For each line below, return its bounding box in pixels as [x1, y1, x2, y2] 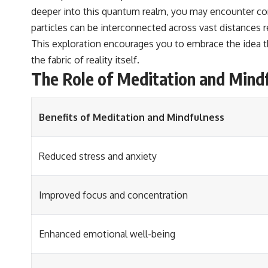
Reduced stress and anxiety [39, 150, 157, 163]
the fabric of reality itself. [31, 53, 139, 66]
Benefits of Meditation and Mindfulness [39, 111, 224, 124]
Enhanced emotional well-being [39, 228, 175, 240]
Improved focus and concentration [39, 189, 188, 202]
